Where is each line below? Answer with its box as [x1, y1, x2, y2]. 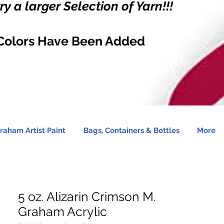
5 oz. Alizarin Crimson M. [18, 189, 156, 204]
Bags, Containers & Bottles [83, 126, 179, 135]
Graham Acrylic [18, 204, 107, 219]
